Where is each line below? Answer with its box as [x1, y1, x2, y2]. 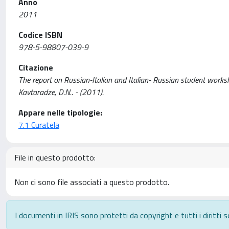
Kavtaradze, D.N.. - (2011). [18, 86, 104, 98]
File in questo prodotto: [14, 151, 96, 164]
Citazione [18, 61, 53, 74]
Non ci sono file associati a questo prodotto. [14, 176, 169, 188]
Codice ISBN [18, 29, 62, 41]
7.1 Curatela [18, 119, 59, 131]
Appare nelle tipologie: [18, 106, 102, 119]
